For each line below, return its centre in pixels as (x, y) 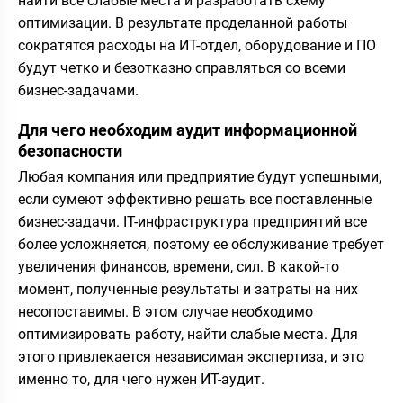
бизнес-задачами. (78, 90)
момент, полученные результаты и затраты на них (188, 289)
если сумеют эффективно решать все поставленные (195, 199)
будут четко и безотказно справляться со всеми (182, 68)
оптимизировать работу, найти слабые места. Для (188, 334)
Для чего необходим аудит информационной (188, 130)
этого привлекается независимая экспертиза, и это (191, 357)
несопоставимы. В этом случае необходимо (166, 312)
